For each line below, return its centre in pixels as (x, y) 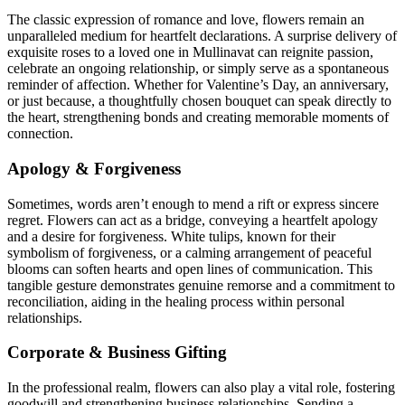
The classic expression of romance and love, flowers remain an (186, 20)
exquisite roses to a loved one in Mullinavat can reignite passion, (190, 52)
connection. (40, 134)
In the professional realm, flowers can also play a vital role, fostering (201, 387)
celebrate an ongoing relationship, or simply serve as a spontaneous (198, 69)
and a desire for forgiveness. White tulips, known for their (171, 236)
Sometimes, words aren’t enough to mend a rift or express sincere (193, 203)
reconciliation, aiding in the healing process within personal (176, 301)
